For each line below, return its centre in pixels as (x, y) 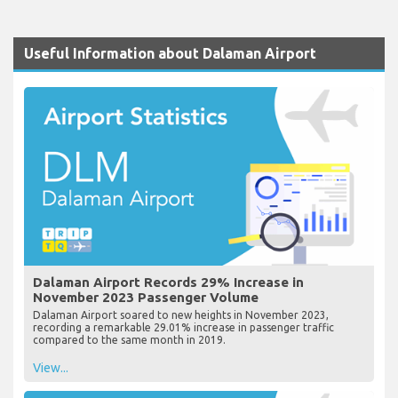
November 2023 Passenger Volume (146, 297)
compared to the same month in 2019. (129, 339)
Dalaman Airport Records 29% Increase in (168, 282)
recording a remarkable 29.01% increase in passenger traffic (183, 327)
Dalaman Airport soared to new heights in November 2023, (181, 314)
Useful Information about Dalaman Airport (170, 53)
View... (51, 367)
